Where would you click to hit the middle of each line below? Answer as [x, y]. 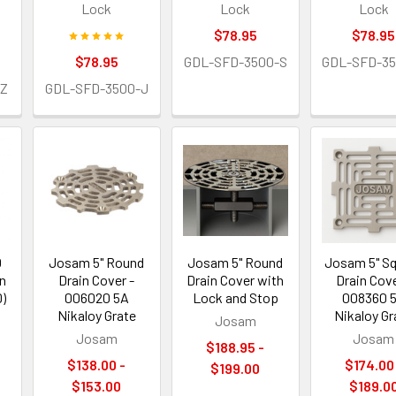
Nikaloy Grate [96, 315]
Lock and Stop [235, 297]
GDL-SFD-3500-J [96, 88]
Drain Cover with [236, 279]
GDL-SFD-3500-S [235, 62]
